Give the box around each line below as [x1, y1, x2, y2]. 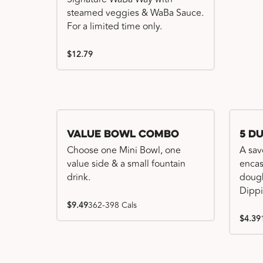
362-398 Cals [88, 199, 137, 211]
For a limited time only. [67, 19, 162, 33]
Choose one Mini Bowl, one [67, 143, 181, 157]
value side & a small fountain [67, 157, 186, 171]
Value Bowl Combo [67, 129, 179, 140]
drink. [67, 170, 90, 184]
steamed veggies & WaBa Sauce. [67, 6, 204, 20]
